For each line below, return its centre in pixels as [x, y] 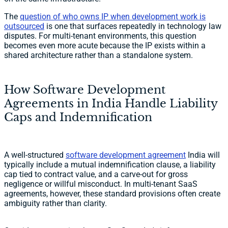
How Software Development [85, 90]
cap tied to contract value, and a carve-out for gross [96, 175]
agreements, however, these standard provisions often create [112, 194]
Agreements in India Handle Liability [111, 104]
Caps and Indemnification [78, 118]
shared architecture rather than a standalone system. [98, 55]
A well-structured [35, 155]
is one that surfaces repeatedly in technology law [133, 26]
